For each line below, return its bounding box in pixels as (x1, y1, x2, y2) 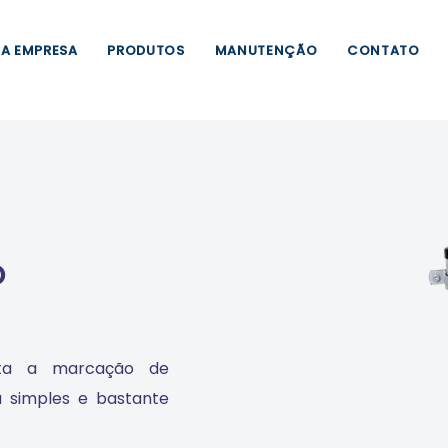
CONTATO (347, 41, 420, 60)
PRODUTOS (107, 41, 185, 60)
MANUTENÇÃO (214, 41, 318, 60)
